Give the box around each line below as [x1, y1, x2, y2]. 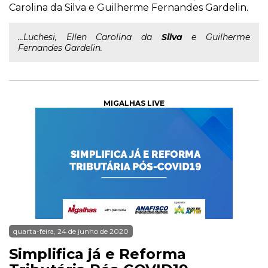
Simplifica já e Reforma [9, 245, 186, 263]
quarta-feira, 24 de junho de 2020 [13, 227, 129, 236]
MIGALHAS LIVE [103, 99, 165, 108]
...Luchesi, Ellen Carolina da [18, 32, 162, 42]
